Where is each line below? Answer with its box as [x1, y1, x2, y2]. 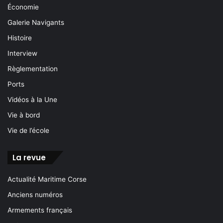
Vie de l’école [7, 126, 49, 134]
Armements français [7, 206, 72, 214]
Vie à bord [7, 111, 40, 119]
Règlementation [7, 64, 58, 73]
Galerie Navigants [7, 18, 64, 26]
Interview [7, 49, 37, 57]
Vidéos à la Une [7, 95, 57, 104]
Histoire [7, 33, 32, 42]
